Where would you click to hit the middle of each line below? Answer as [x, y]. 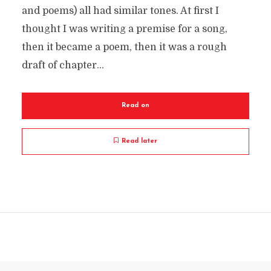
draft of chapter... [63, 65]
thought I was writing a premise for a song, [124, 29]
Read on [135, 106]
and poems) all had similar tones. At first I [120, 11]
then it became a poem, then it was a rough [124, 47]
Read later [139, 141]
